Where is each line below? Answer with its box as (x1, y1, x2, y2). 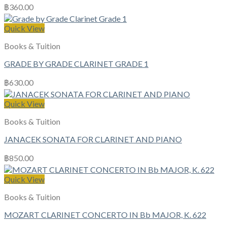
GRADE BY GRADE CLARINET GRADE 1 (4, 59, 148, 69)
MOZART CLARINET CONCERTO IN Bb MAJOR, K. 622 (4, 210, 206, 220)
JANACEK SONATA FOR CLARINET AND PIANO (4, 134, 182, 144)
